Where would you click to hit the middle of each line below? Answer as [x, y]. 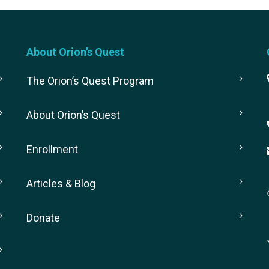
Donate [43, 218]
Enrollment [52, 150]
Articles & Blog [61, 184]
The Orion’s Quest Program [90, 81]
